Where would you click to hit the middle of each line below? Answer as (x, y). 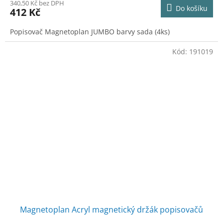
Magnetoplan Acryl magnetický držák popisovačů (111, 210)
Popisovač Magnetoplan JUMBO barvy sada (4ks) (90, 31)
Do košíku (192, 8)
